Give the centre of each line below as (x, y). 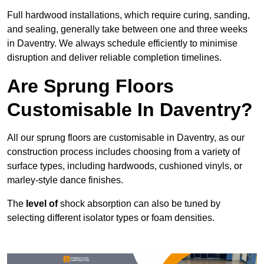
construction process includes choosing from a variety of (123, 152)
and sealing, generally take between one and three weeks (127, 29)
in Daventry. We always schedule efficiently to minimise (122, 44)
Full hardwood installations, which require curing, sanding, (128, 15)
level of (42, 204)
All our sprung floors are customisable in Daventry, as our (126, 138)
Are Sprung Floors (90, 86)
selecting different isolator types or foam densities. (111, 218)
